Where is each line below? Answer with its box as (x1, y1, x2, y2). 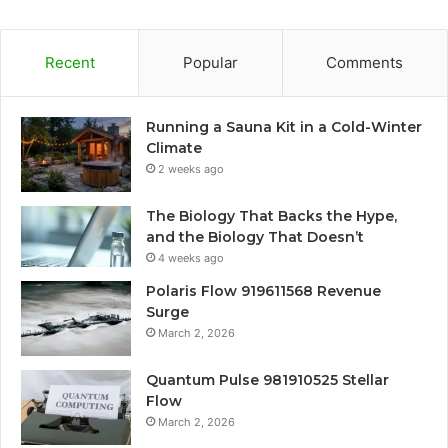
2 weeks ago (158, 161, 224, 176)
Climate (146, 138, 202, 157)
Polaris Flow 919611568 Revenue (146, 281, 381, 300)
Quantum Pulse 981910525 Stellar (146, 370, 389, 389)
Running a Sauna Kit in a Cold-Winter (146, 117, 422, 136)
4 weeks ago (158, 250, 224, 265)
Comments (326, 52, 404, 72)
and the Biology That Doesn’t (146, 227, 364, 246)
